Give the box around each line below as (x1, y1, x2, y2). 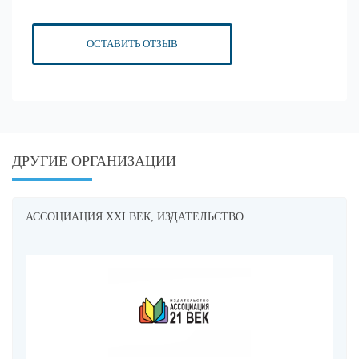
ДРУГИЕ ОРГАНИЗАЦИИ (12, 152, 176, 169)
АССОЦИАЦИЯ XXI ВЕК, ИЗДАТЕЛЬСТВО (26, 210, 244, 223)
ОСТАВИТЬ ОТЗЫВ (87, 37, 178, 50)
